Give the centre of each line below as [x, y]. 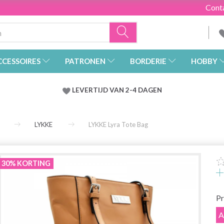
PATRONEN [85, 61]
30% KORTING [26, 163]
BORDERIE [148, 61]
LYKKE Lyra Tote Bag [118, 125]
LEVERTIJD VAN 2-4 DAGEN [117, 90]
